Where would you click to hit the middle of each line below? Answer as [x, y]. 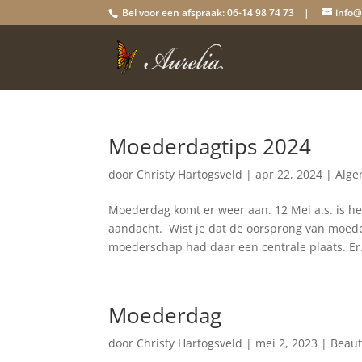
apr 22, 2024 [289, 174]
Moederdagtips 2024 [210, 146]
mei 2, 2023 [287, 343]
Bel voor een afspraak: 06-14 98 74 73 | [216, 13]
